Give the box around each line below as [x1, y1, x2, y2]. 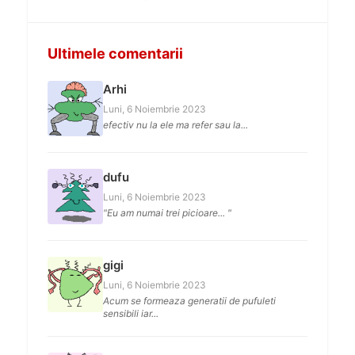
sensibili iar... [103, 307, 158, 319]
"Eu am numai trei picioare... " [103, 207, 231, 219]
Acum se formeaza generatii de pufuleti [103, 295, 276, 307]
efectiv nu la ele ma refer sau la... [103, 119, 248, 131]
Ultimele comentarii [48, 45, 183, 62]
